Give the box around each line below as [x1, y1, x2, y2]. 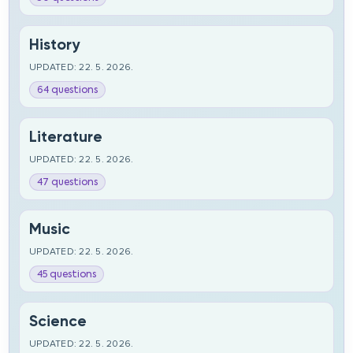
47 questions [37, 176, 98, 188]
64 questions [37, 84, 98, 96]
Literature [29, 128, 103, 146]
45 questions [37, 268, 97, 281]
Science [29, 312, 87, 330]
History [29, 35, 80, 54]
